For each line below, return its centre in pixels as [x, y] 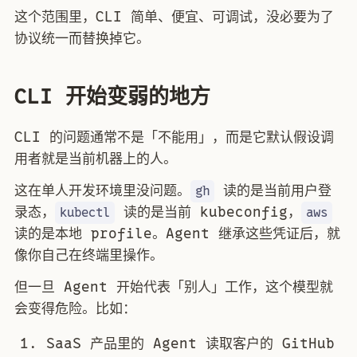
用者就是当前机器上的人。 [96, 158]
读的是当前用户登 [273, 190]
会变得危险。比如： [75, 308]
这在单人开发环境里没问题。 [102, 190]
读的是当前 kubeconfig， [208, 212]
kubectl [85, 212]
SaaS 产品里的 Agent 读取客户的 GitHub [190, 343]
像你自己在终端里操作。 [89, 255]
